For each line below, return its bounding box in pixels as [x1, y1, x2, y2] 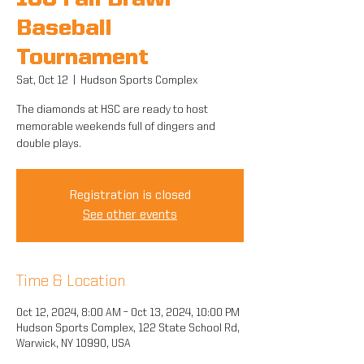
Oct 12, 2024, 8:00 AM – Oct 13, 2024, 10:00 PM [16, 307, 240, 318]
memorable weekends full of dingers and [16, 121, 215, 132]
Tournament [16, 47, 149, 70]
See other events [83, 209, 177, 222]
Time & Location [16, 274, 125, 290]
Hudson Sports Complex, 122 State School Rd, [16, 323, 240, 334]
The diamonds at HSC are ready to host [16, 104, 208, 115]
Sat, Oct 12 [16, 75, 68, 86]
